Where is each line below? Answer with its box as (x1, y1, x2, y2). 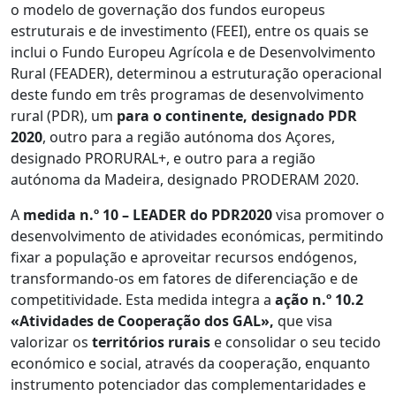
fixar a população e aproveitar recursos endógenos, (11, 247, 357, 267)
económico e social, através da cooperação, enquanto (11, 353, 370, 373)
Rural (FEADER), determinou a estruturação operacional (11, 63, 382, 83)
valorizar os (11, 331, 92, 352)
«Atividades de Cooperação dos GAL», (11, 310, 274, 331)
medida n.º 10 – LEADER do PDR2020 (23, 204, 272, 225)
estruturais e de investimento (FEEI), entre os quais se (11, 20, 369, 41)
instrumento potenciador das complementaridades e (11, 374, 366, 394)
